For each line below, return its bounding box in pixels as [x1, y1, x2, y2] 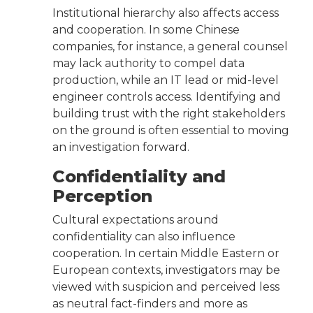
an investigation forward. [52, 140, 189, 154]
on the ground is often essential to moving [52, 124, 289, 138]
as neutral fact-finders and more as [52, 297, 247, 311]
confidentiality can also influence [52, 230, 235, 244]
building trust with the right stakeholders [52, 107, 285, 121]
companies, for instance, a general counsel [52, 40, 288, 54]
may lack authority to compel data [52, 57, 245, 71]
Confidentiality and [52, 166, 226, 187]
